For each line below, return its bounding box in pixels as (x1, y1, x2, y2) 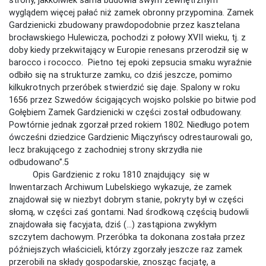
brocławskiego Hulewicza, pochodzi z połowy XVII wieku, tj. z (9, 31, 246, 43)
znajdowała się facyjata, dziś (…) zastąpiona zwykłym (9, 218, 217, 230)
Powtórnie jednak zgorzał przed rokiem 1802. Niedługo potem (9, 119, 249, 130)
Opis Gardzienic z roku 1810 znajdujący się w (9, 169, 210, 180)
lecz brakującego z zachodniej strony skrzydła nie (9, 144, 202, 155)
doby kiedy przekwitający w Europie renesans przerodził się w (9, 44, 248, 55)
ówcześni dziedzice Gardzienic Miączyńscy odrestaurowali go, (9, 131, 252, 142)
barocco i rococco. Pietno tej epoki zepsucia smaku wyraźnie (9, 56, 252, 68)
